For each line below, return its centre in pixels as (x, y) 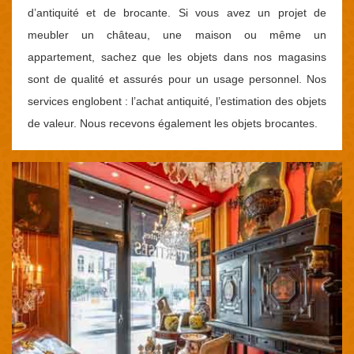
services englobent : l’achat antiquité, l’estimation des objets (177, 101)
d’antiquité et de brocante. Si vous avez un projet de (177, 13)
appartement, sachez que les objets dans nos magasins (177, 57)
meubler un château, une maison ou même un (177, 35)
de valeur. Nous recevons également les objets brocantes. (173, 123)
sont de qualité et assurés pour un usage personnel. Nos (177, 79)
